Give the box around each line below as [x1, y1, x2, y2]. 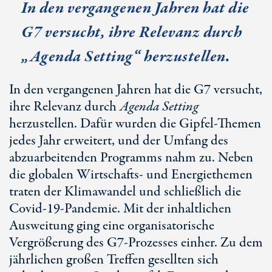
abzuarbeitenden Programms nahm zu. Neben [9, 148, 253, 168]
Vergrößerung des [9, 233, 107, 253]
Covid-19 [9, 199, 60, 219]
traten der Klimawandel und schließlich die [9, 182, 241, 202]
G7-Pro [107, 233, 147, 253]
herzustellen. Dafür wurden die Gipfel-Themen [9, 114, 261, 134]
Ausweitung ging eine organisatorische [9, 216, 214, 236]
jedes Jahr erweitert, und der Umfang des [9, 131, 228, 151]
